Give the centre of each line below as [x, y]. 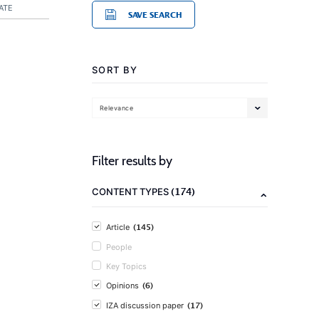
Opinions [122, 286]
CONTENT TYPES [131, 192]
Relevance [117, 108]
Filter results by [132, 161]
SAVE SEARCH [155, 15]
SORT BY [115, 70]
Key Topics [126, 266]
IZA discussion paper [145, 305]
